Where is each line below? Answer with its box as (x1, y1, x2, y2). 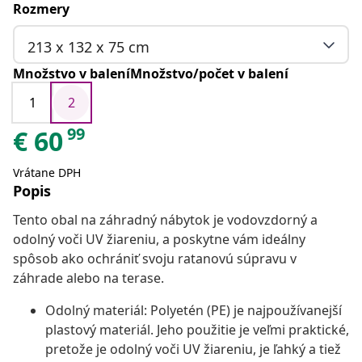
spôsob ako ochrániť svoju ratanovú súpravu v (13, 250, 297, 268)
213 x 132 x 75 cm (27, 36, 149, 57)
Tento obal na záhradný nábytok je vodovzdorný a (13, 211, 318, 229)
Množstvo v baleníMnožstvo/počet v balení (13, 65, 288, 83)
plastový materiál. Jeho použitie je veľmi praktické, (45, 321, 349, 339)
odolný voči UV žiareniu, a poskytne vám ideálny (13, 230, 305, 249)
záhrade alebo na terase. (13, 269, 164, 288)
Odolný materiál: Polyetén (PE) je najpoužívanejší (45, 301, 342, 320)
